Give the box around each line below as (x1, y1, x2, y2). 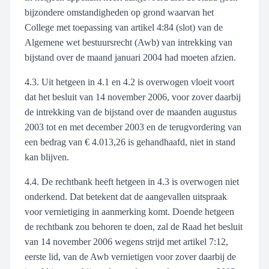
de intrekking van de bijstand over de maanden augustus (25, 107, 237, 117)
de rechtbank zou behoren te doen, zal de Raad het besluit (25, 222, 243, 232)
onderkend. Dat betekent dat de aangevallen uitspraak (25, 192, 227, 202)
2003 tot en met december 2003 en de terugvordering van (25, 122, 241, 132)
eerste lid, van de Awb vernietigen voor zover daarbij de (25, 252, 236, 262)
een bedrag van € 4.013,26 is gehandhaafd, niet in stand (25, 137, 235, 147)
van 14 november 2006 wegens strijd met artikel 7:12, (25, 237, 228, 247)
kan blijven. (25, 152, 69, 162)
